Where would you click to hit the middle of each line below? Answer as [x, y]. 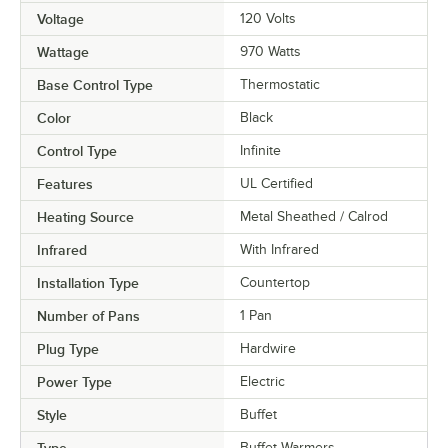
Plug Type [68, 348]
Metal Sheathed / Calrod [314, 216]
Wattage [63, 51]
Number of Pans [88, 315]
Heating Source [85, 216]
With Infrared [279, 249]
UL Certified [276, 183]
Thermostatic [280, 84]
